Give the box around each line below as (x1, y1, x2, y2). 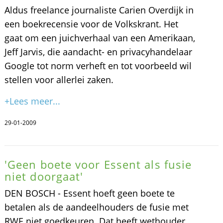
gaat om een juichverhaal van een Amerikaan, (4, 32, 195, 44)
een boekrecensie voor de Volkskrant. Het (4, 18, 178, 30)
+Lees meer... (4, 95, 60, 107)
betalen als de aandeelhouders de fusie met (4, 201, 189, 213)
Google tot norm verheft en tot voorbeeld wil (4, 60, 192, 72)
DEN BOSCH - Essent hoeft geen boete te (4, 187, 175, 199)
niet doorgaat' (4, 169, 84, 184)
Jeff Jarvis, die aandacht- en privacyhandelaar (4, 46, 192, 58)
